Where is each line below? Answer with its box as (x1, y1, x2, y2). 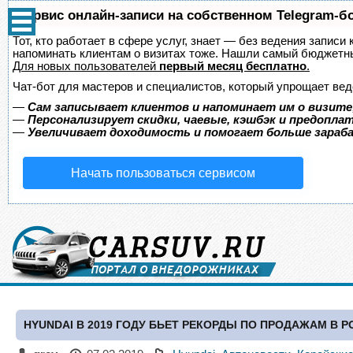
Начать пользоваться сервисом (71, 166, 255, 180)
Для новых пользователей (13, 59, 159, 72)
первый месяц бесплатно (159, 59, 307, 72)
